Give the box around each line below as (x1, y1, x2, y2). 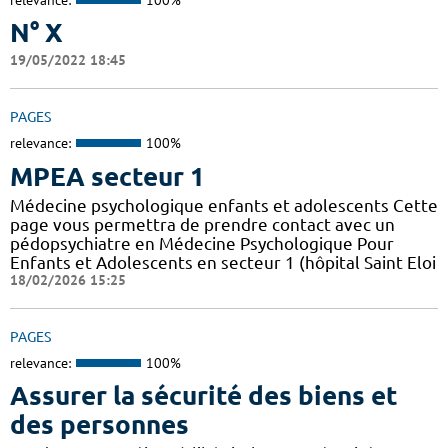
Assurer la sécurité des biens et (10, 381, 398, 411)
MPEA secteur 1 (10, 161, 205, 191)
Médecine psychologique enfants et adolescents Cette (10, 195, 438, 215)
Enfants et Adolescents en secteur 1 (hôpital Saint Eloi (10, 252, 436, 272)
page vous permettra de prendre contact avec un (10, 214, 395, 234)
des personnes (10, 410, 189, 440)
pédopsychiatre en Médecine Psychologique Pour (10, 233, 394, 253)
